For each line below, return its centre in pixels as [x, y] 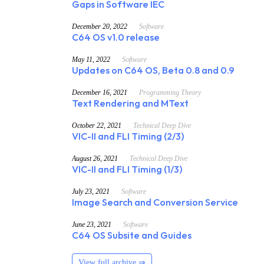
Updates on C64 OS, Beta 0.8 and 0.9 [153, 71]
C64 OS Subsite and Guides [132, 236]
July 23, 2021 [91, 192]
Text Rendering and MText [130, 104]
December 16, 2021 [100, 93]
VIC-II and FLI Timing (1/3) [127, 170]
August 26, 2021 [95, 159]
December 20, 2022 [100, 27]
